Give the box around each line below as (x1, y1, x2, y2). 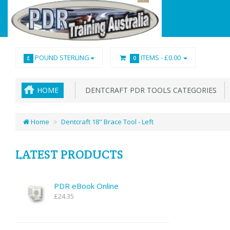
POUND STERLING (33, 53, 89, 62)
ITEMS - (139, 53, 165, 62)
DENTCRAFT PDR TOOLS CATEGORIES (81, 85, 217, 95)
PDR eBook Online (54, 181, 119, 191)
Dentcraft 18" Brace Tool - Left (61, 117, 154, 126)
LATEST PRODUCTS (15, 146, 123, 162)
